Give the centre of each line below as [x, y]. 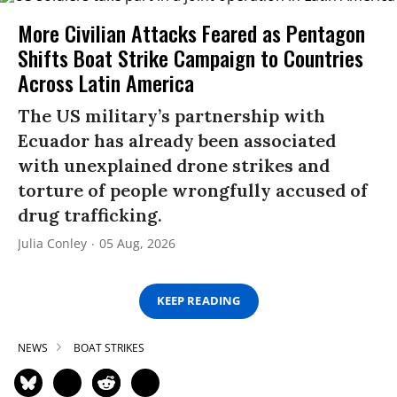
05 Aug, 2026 [137, 243]
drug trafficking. [90, 214]
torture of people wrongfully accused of [193, 190]
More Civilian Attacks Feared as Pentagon [191, 32]
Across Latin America [106, 82]
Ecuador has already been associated [177, 140]
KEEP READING [198, 301]
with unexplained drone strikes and [174, 165]
